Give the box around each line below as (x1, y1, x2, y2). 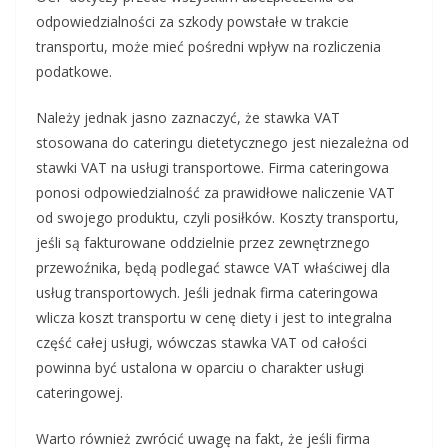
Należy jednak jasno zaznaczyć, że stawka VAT (36, 108, 340, 128)
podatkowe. (36, 62, 112, 82)
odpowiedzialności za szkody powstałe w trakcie (36, 12, 349, 32)
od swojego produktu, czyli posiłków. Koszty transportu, (36, 208, 399, 228)
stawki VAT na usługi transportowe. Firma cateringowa (36, 158, 389, 178)
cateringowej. (36, 383, 123, 403)
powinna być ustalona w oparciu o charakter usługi (36, 358, 364, 378)
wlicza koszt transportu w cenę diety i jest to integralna (36, 308, 392, 328)
